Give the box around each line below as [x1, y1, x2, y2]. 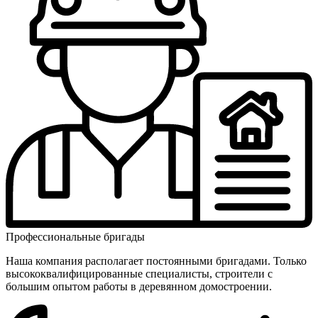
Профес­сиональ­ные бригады [6, 231, 145, 243]
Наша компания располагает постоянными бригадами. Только [6, 255, 307, 268]
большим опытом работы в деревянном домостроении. [6, 280, 272, 293]
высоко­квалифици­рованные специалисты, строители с [6, 268, 273, 280]
